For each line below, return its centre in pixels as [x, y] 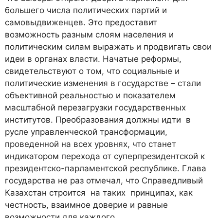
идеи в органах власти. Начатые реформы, [93, 59]
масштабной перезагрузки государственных [95, 108]
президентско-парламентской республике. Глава [106, 169]
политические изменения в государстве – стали [103, 83]
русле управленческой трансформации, [86, 132]
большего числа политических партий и [86, 10]
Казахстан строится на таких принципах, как [99, 193]
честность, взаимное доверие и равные [86, 205]
